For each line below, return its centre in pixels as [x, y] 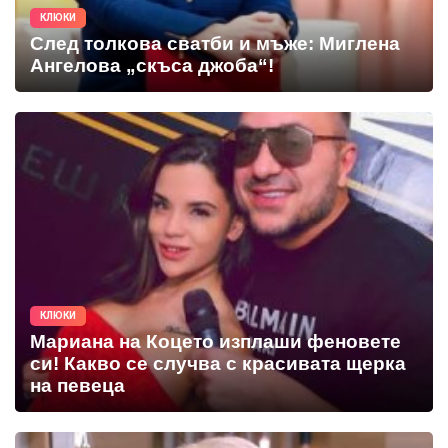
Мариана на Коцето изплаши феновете [215, 341]
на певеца [77, 385]
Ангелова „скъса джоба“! [152, 65]
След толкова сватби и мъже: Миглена [215, 43]
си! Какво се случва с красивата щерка [218, 363]
